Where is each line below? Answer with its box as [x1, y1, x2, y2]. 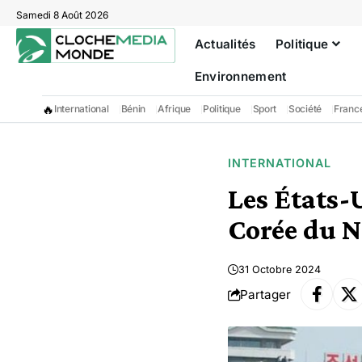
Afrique [158, 103, 192, 115]
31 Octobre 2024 [238, 263, 321, 276]
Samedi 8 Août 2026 [16, 9, 108, 21]
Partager [240, 286, 291, 302]
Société [288, 103, 322, 115]
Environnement [194, 69, 287, 84]
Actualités [194, 36, 256, 52]
